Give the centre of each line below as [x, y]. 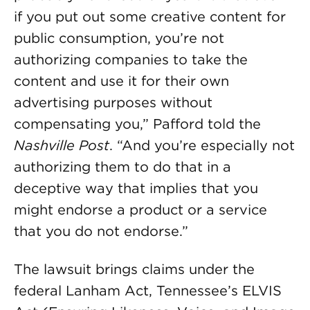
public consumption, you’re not [119, 38]
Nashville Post [62, 145]
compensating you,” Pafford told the [137, 124]
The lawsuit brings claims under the [134, 269]
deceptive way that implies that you [136, 188]
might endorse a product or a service [140, 210]
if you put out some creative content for [150, 17]
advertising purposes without [113, 102]
